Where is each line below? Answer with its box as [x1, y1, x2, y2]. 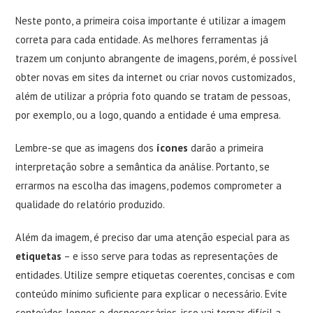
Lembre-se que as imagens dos [15, 141, 157, 154]
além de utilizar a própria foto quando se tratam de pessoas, [15, 89, 290, 103]
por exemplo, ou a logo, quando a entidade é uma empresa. [15, 108, 282, 122]
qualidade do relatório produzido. [15, 198, 166, 211]
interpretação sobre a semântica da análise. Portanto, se [15, 160, 270, 173]
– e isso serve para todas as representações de [61, 249, 279, 263]
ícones [156, 141, 189, 154]
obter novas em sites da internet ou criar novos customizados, [15, 71, 295, 84]
